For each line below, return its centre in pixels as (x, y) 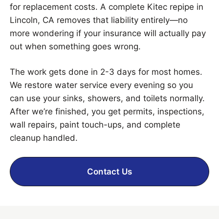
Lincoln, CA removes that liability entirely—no (99, 20)
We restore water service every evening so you (101, 85)
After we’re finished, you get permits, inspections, (107, 111)
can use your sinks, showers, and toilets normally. (107, 98)
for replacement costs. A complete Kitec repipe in (107, 7)
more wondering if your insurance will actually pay (108, 33)
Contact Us (109, 171)
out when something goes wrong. (75, 46)
